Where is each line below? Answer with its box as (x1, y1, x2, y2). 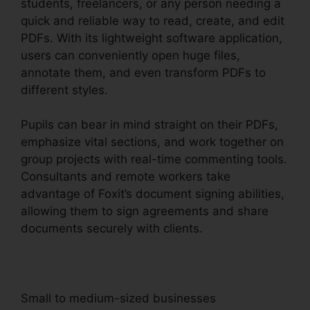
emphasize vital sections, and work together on (21, 135, 284, 149)
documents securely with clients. (21, 221, 203, 236)
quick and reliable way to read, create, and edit (21, 13, 284, 28)
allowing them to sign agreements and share (21, 204, 268, 219)
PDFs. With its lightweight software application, (21, 30, 282, 45)
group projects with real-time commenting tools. (21, 152, 287, 167)
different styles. (21, 82, 108, 97)
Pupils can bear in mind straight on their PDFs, (21, 118, 278, 132)
